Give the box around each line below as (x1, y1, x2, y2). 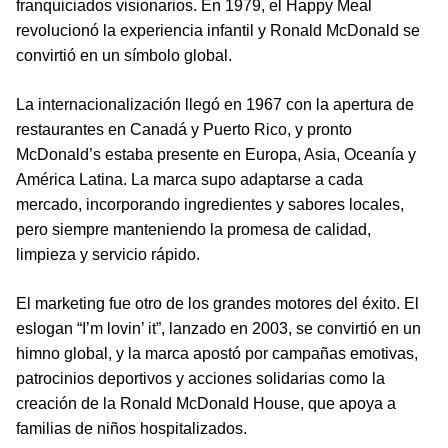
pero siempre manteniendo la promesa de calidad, (16, 221, 371, 238)
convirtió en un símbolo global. (16, 47, 232, 64)
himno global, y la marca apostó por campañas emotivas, (16, 345, 418, 362)
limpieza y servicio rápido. (16, 246, 200, 263)
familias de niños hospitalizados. (16, 420, 247, 437)
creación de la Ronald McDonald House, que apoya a (16, 395, 396, 412)
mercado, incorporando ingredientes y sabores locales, (16, 196, 404, 213)
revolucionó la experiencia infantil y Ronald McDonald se (16, 22, 420, 39)
